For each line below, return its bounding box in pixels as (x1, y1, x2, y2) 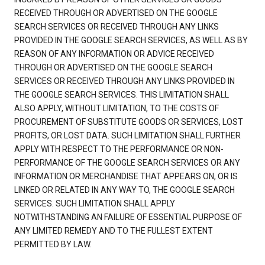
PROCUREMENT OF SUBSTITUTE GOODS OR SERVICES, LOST (14, 117, 243, 127)
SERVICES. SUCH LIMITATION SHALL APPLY (14, 199, 175, 209)
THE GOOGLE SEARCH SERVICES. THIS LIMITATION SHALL (14, 90, 229, 100)
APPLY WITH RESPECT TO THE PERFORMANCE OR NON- (14, 144, 224, 154)
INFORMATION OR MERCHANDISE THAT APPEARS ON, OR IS (14, 172, 238, 182)
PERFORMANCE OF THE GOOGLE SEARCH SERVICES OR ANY (14, 158, 240, 168)
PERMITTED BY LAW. (14, 240, 92, 250)
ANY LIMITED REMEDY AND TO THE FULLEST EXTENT (14, 226, 213, 236)
